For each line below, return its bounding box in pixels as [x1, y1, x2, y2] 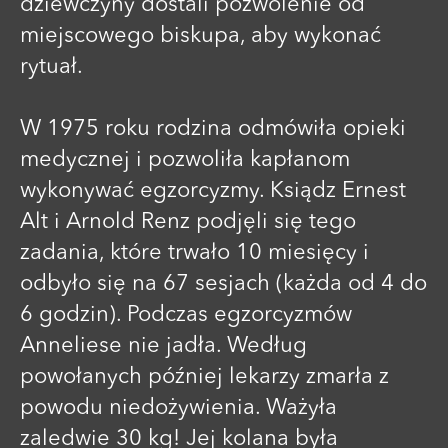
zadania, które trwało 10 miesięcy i [20, 241, 369, 264]
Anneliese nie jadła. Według [20, 334, 307, 357]
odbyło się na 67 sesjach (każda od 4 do [20, 272, 427, 295]
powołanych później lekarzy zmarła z [20, 365, 389, 388]
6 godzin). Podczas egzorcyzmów [20, 303, 352, 326]
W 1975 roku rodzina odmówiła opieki [20, 117, 406, 140]
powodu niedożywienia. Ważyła [20, 396, 337, 419]
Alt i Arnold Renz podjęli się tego [20, 210, 356, 233]
